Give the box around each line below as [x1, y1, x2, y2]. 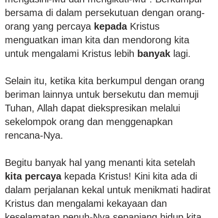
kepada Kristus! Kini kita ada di [61, 170, 197, 182]
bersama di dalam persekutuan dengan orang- [5, 7, 205, 18]
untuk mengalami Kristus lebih [5, 48, 137, 59]
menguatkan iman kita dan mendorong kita [5, 34, 189, 45]
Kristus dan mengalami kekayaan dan [5, 198, 167, 209]
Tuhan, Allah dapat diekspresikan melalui [5, 102, 180, 113]
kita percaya [5, 170, 61, 182]
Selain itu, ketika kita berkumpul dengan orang [5, 75, 204, 86]
